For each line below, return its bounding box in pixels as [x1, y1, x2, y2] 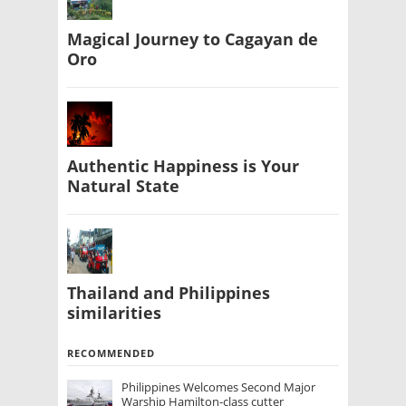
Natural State [67, 175, 179, 198]
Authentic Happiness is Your [67, 155, 299, 178]
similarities [67, 302, 161, 324]
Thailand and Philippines [67, 282, 270, 304]
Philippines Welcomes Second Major [121, 379, 315, 396]
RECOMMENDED [67, 346, 155, 361]
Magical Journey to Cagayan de [67, 28, 318, 51]
